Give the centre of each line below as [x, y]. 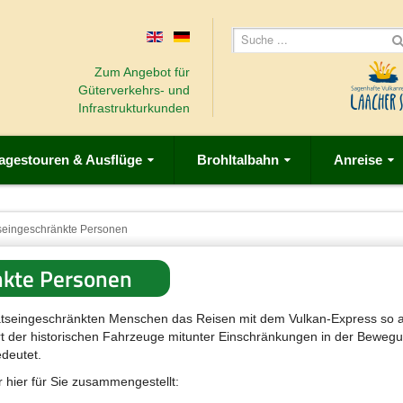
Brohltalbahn [238, 160]
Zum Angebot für [142, 72]
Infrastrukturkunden [134, 108]
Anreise [358, 160]
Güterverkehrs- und [134, 90]
